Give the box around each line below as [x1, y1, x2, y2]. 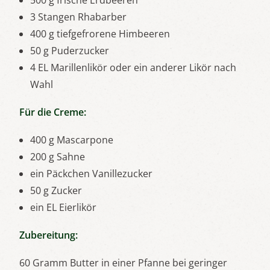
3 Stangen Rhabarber [30, 10, 127, 24]
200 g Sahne [30, 150, 85, 164]
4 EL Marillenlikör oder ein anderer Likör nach [30, 61, 236, 75]
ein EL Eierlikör [30, 201, 96, 215]
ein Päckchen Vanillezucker [30, 167, 152, 181]
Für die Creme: [19, 105, 86, 119]
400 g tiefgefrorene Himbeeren [30, 27, 170, 41]
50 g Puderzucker [30, 44, 109, 58]
